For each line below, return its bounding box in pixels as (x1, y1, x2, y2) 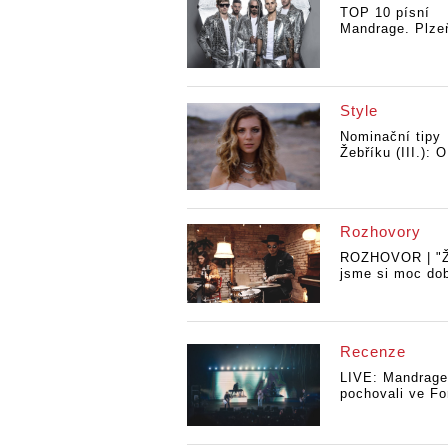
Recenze (339, 343, 406, 361)
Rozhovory (339, 222, 421, 240)
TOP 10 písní (339, 4, 430, 20)
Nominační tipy (339, 129, 441, 145)
